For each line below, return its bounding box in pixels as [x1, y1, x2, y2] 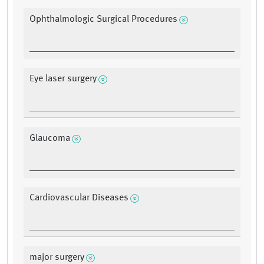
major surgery [29, 253, 84, 263]
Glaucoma [29, 134, 70, 144]
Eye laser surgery [29, 74, 97, 84]
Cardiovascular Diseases [29, 193, 128, 203]
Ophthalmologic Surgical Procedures [29, 15, 177, 25]
